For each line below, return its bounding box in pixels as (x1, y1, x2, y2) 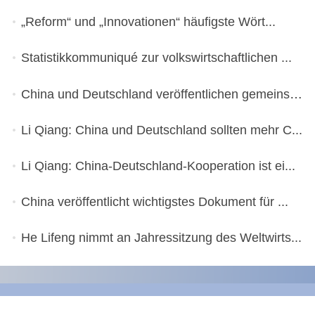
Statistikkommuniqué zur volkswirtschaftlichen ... (20, 51, 292, 65)
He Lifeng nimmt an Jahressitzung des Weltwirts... (20, 231, 302, 245)
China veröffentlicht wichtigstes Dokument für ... (20, 194, 288, 209)
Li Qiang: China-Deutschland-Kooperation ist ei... (20, 158, 295, 173)
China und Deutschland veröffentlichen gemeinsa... (289, 86, 302, 101)
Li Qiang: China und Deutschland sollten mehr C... (20, 122, 302, 137)
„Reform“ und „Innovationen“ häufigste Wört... (20, 15, 276, 30)
